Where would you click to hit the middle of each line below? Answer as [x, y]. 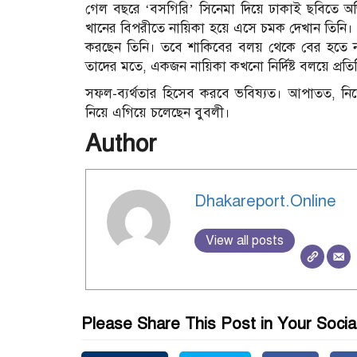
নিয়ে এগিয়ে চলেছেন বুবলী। [158, 112]
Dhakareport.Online [265, 202]
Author [121, 143]
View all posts [244, 241]
